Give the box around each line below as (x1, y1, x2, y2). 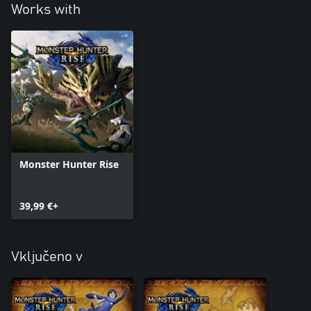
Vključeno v (11, 249, 83, 264)
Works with (11, 2, 81, 17)
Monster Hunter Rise (19, 157, 119, 171)
